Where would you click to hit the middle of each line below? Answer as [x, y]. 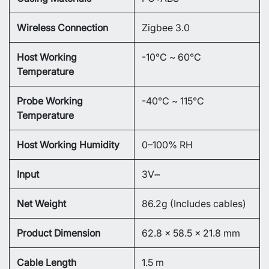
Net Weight [41, 203]
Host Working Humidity [68, 144]
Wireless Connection [62, 27]
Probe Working [50, 101]
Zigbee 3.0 [166, 27]
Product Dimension [59, 233]
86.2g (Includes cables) [194, 203]
